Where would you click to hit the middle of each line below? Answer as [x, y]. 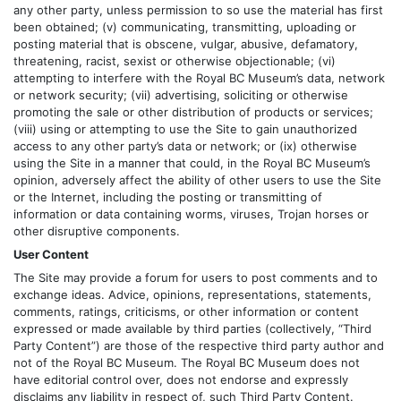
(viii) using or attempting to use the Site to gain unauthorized [185, 128]
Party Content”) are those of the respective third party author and [199, 346]
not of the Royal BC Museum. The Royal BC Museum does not [187, 363]
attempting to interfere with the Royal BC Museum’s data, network [199, 77]
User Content [51, 254]
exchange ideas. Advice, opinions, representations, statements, [192, 295]
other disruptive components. [97, 230]
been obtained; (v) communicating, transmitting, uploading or [185, 26]
